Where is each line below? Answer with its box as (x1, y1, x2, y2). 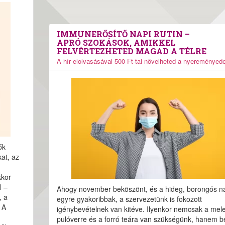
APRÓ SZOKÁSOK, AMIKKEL (56, 37, 176, 48)
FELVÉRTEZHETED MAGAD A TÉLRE (56, 46, 206, 56)
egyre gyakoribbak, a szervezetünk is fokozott (56, 194, 202, 204)
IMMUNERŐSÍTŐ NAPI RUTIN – (56, 29, 190, 39)
